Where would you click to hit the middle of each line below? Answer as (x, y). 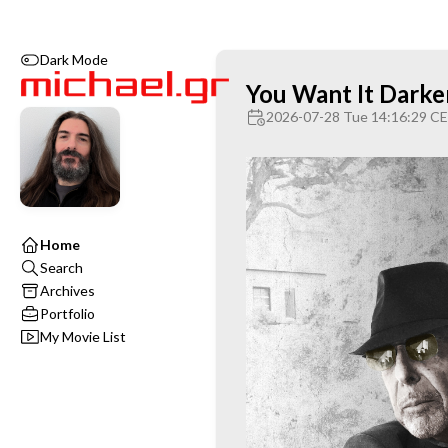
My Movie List (83, 337)
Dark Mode (74, 59)
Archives (67, 291)
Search (61, 268)
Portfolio (67, 314)
